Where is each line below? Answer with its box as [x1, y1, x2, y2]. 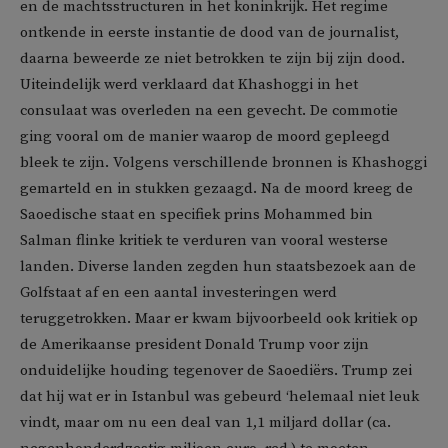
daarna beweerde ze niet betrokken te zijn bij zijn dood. [20, 49, 405, 69]
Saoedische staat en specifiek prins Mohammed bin [20, 205, 373, 225]
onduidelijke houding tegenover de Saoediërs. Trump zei [20, 361, 412, 381]
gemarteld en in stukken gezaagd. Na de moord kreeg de [20, 179, 413, 199]
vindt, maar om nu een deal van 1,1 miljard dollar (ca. [20, 413, 391, 433]
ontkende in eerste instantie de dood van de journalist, [20, 23, 399, 43]
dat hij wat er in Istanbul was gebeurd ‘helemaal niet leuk [20, 387, 419, 407]
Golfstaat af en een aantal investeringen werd [20, 283, 337, 303]
